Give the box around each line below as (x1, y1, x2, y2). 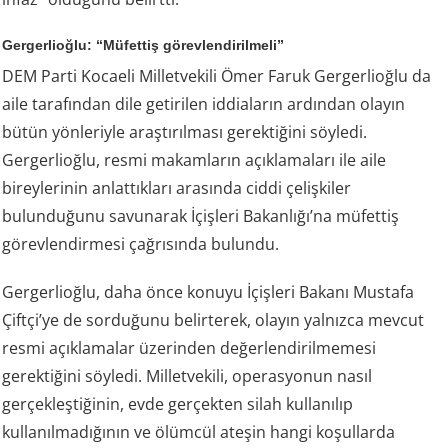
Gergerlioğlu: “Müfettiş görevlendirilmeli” (2, 37, 285, 54)
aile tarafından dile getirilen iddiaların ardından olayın (2, 93, 406, 116)
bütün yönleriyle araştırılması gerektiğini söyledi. (2, 121, 368, 144)
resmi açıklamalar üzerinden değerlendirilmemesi (2, 337, 377, 360)
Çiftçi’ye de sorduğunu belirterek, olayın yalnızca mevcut (2, 309, 425, 332)
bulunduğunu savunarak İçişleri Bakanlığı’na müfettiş (2, 205, 400, 228)
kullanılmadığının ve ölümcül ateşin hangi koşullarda (2, 421, 396, 444)
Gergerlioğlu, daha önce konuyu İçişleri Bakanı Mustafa (2, 281, 415, 304)
